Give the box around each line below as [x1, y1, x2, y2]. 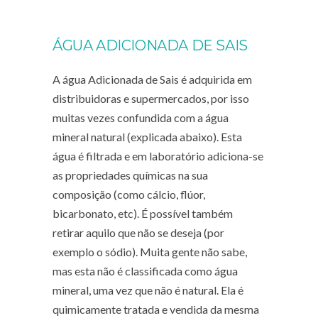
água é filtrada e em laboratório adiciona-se [53, 148, 263, 163]
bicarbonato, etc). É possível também [53, 206, 233, 220]
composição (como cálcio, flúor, [53, 187, 205, 201]
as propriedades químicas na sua [53, 168, 208, 182]
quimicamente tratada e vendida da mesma [53, 302, 259, 316]
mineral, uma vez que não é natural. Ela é [53, 283, 243, 297]
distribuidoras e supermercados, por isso [53, 91, 249, 105]
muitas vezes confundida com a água [53, 110, 229, 124]
